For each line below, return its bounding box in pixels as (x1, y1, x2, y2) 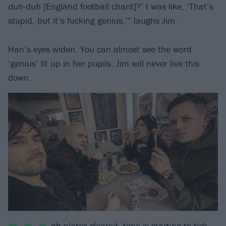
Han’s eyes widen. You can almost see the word (8, 43, 192, 55)
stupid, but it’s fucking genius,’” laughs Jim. (8, 14, 178, 26)
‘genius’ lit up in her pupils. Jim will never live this (8, 57, 199, 69)
